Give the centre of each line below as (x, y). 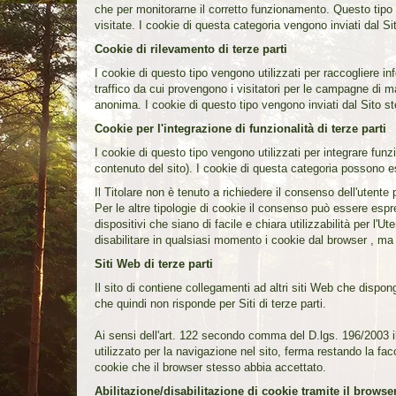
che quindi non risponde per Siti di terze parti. (210, 303)
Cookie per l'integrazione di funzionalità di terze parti (240, 128)
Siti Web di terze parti (154, 263)
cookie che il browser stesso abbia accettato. (210, 367)
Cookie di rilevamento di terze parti (191, 49)
